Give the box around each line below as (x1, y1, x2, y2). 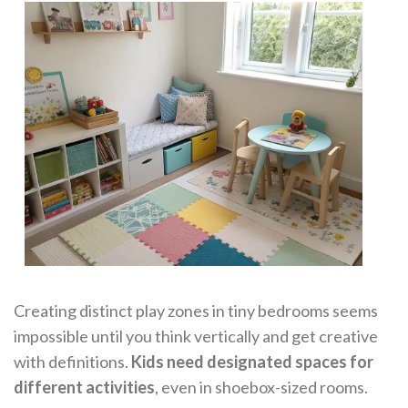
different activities (14, 376, 155, 397)
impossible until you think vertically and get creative (14, 325, 378, 346)
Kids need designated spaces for (131, 351, 373, 372)
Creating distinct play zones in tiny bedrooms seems (14, 300, 378, 321)
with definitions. (14, 351, 131, 372)
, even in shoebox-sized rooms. (155, 376, 368, 397)
